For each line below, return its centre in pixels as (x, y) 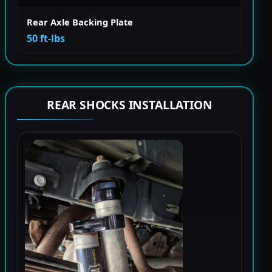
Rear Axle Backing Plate (80, 22)
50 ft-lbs (46, 38)
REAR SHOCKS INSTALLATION (129, 105)
